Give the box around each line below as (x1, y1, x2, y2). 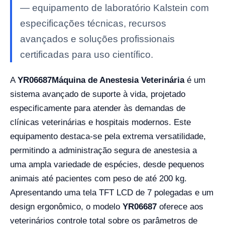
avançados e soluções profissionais (20, 34, 175, 44)
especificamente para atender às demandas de (10, 103, 185, 113)
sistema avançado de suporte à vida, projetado (10, 89, 185, 99)
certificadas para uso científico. (20, 49, 153, 60)
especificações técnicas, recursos (20, 18, 166, 29)
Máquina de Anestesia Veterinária (52, 75, 184, 85)
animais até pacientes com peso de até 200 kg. (10, 174, 187, 183)
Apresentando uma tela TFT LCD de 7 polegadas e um (10, 188, 213, 197)
